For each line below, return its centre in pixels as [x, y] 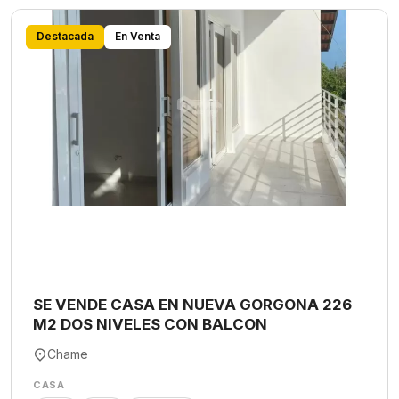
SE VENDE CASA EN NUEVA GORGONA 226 [192, 305]
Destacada [65, 36]
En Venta [138, 36]
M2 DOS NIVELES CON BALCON [150, 324]
